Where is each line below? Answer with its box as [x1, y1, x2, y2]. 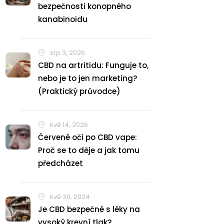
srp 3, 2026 [48, 48, 85, 57]
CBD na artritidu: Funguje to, [38, 60, 148, 70]
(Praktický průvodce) [38, 86, 120, 96]
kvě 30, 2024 [48, 192, 90, 201]
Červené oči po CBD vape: [38, 132, 137, 142]
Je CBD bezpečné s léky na [38, 204, 140, 214]
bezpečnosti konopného [38, 1, 131, 11]
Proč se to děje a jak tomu [38, 145, 139, 155]
